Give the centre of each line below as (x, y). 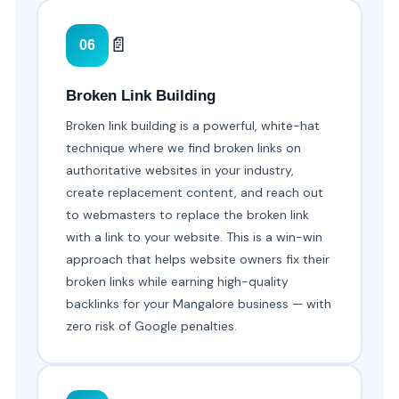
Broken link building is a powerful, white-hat (193, 126)
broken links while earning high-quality (178, 282)
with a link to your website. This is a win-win (195, 237)
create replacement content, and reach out (195, 193)
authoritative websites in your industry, (180, 171)
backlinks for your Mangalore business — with (199, 304)
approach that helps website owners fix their (198, 260)
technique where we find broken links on (184, 148)
